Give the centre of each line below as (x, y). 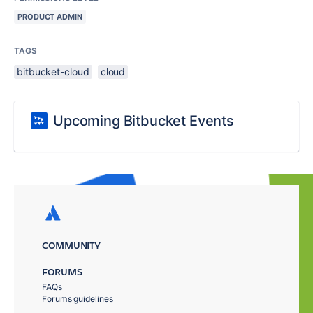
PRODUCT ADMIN (50, 17)
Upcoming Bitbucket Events (144, 121)
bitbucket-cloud (53, 72)
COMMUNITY (72, 245)
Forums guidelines (78, 299)
